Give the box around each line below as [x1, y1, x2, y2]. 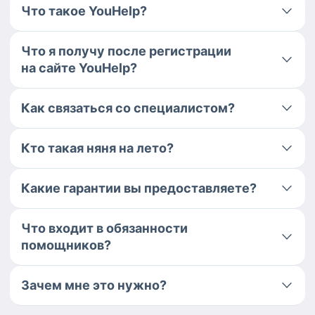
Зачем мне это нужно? [21, 278, 167, 293]
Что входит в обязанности [21, 221, 188, 236]
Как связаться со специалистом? [21, 101, 235, 116]
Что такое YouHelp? [21, 4, 147, 19]
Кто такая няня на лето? [21, 141, 174, 156]
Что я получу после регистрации [21, 44, 231, 59]
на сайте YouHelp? [21, 60, 137, 76]
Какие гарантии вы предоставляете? [21, 181, 257, 196]
